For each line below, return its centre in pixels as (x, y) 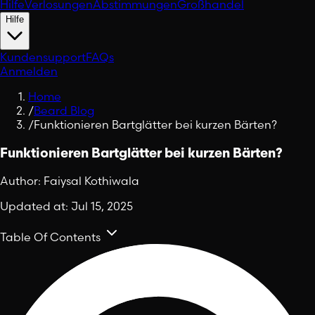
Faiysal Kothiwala (91, 181)
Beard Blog (64, 110)
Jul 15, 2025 (102, 206)
